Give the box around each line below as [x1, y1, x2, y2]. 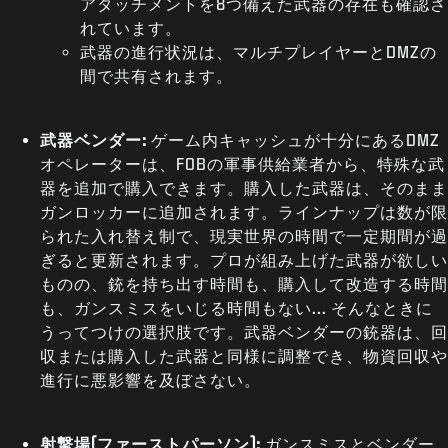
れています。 [80, 19, 182, 36]
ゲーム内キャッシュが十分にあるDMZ [151, 131, 440, 148]
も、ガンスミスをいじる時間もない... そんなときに [40, 299, 433, 316]
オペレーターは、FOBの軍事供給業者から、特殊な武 [40, 155, 445, 172]
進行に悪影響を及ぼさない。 [40, 371, 261, 388]
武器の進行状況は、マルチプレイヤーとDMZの [80, 43, 437, 60]
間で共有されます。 [80, 67, 233, 84]
